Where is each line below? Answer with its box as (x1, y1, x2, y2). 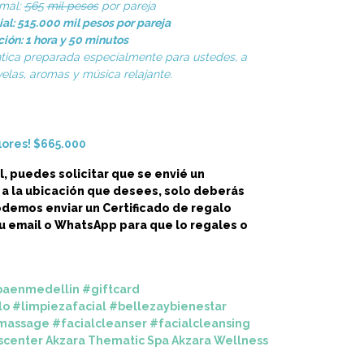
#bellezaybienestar (109, 299, 227, 313)
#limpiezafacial (12, 299, 106, 313)
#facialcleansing (149, 316, 250, 330)
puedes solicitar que (10, 167, 137, 180)
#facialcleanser (52, 316, 147, 330)
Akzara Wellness (171, 333, 268, 347)
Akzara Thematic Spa (45, 333, 169, 347)
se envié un (137, 167, 205, 180)
